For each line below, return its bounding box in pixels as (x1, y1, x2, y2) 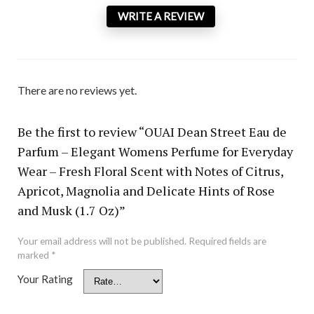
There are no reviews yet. (17, 83, 137, 97)
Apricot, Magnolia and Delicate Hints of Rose (17, 182, 275, 200)
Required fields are (188, 235, 266, 247)
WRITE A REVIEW (117, 10, 204, 23)
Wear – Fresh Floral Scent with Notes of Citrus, (17, 163, 283, 180)
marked (17, 250, 51, 261)
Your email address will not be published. (17, 235, 186, 247)
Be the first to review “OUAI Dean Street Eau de (17, 123, 287, 141)
